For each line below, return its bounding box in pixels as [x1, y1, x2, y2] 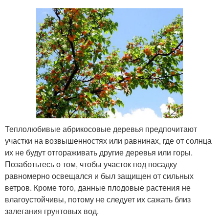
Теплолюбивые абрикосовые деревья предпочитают [5, 123, 197, 134]
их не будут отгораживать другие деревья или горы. [5, 147, 193, 158]
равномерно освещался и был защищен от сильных [5, 170, 194, 181]
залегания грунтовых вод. [5, 205, 99, 217]
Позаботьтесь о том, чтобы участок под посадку [5, 158, 177, 170]
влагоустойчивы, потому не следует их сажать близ [5, 194, 191, 205]
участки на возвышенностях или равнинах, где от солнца [5, 135, 212, 146]
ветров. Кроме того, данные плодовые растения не [5, 182, 191, 193]
